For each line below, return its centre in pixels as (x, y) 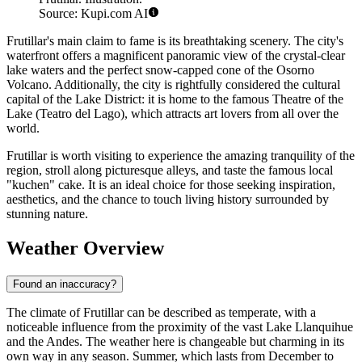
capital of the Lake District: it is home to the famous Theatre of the (175, 99)
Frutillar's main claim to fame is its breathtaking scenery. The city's (175, 41)
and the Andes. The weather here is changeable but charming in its (175, 341)
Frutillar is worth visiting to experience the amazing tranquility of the (181, 156)
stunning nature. (47, 214)
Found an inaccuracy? (65, 284)
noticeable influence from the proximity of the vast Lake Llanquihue (180, 326)
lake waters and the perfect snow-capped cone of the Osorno (160, 70)
